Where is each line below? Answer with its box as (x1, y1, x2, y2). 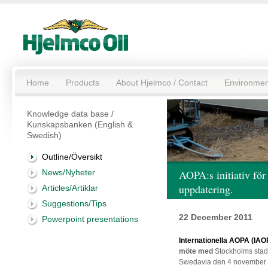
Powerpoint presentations (42, 214, 138, 224)
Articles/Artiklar (42, 183, 98, 193)
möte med (179, 247, 213, 255)
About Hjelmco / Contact (116, 78, 208, 87)
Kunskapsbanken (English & (27, 120, 133, 129)
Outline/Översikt (42, 152, 102, 162)
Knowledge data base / (27, 109, 114, 118)
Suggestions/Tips (42, 199, 106, 208)
